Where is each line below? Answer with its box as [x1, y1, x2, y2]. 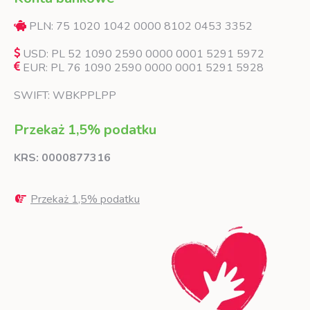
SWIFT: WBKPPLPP [14, 87, 116, 103]
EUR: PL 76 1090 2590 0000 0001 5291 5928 [20, 60, 264, 75]
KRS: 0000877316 [14, 149, 111, 165]
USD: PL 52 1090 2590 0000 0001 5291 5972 [20, 46, 264, 62]
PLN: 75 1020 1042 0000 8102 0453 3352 [26, 18, 253, 34]
